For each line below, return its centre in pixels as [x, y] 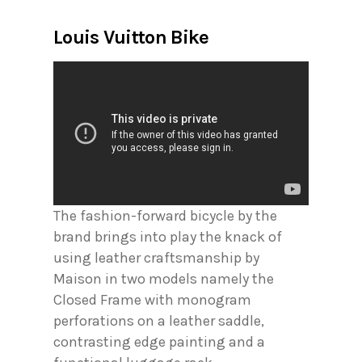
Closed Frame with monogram [152, 299]
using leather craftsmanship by [156, 257]
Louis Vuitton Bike [131, 37]
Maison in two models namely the [164, 278]
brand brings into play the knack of [168, 236]
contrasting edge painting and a [159, 341]
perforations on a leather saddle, [159, 320]
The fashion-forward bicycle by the [165, 215]
